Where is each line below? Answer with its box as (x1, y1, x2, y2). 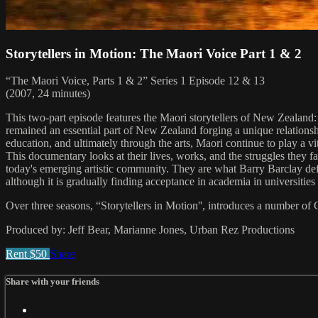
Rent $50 (6, 248, 50, 261)
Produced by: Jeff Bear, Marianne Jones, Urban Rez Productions (6, 224, 295, 236)
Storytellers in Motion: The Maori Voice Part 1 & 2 (6, 45, 302, 61)
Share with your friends (6, 276, 99, 287)
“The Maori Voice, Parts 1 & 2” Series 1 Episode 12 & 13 (6, 75, 265, 87)
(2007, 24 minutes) (6, 87, 90, 100)
